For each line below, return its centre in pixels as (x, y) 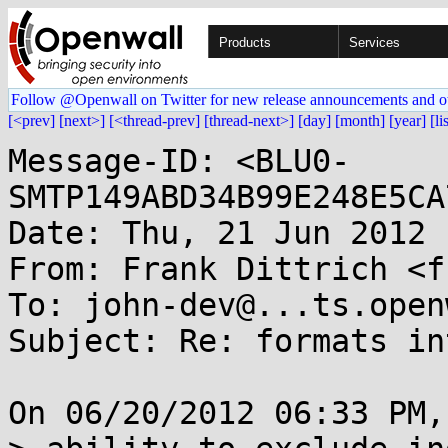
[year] (407, 120)
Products (245, 42)
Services (374, 42)
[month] (360, 120)
